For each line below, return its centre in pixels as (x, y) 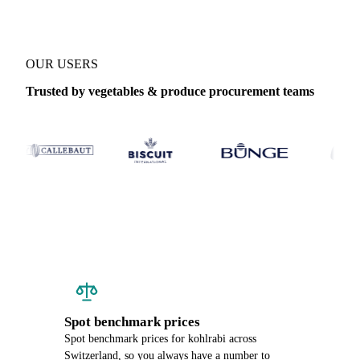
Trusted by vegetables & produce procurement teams (170, 91)
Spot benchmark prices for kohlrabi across (160, 339)
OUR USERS (62, 64)
